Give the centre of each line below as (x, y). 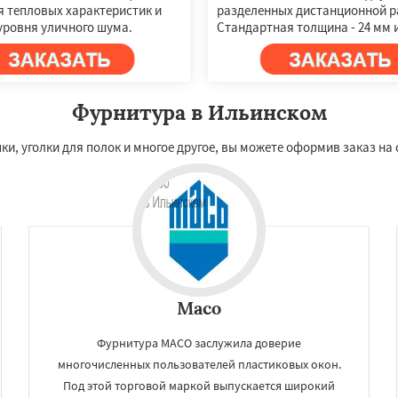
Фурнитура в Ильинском (199, 112)
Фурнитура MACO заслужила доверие (199, 342)
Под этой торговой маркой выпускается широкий (199, 385)
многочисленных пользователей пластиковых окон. (199, 364)
